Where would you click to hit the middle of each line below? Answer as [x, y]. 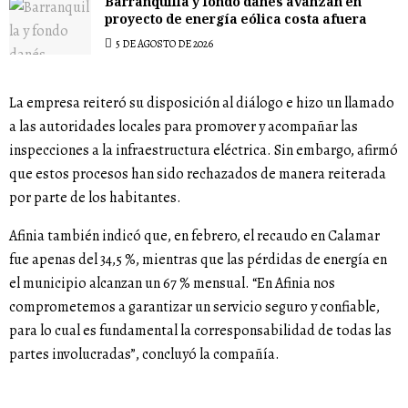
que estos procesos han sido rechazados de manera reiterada [198, 173]
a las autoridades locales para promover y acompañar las [184, 126]
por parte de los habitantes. [95, 197]
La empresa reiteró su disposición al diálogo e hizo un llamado [202, 102]
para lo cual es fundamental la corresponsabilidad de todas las [200, 330]
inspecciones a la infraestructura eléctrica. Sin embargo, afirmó [204, 150]
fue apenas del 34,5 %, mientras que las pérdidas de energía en [198, 259]
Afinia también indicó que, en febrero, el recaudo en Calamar [194, 235]
